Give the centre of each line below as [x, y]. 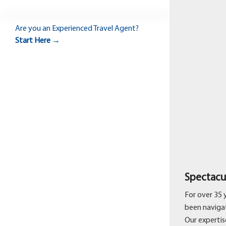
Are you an [33, 29]
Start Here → [38, 41]
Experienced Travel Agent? [95, 29]
